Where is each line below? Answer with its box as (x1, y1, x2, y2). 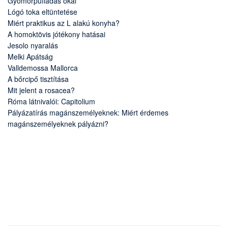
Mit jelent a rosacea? (8, 85, 75, 96)
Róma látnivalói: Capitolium (8, 96, 95, 107)
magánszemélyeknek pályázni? (8, 119, 108, 129)
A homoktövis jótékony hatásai (8, 29, 105, 40)
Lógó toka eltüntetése (8, 7, 77, 17)
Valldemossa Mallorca (8, 63, 78, 73)
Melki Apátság (8, 51, 53, 62)
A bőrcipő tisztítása (8, 74, 69, 84)
